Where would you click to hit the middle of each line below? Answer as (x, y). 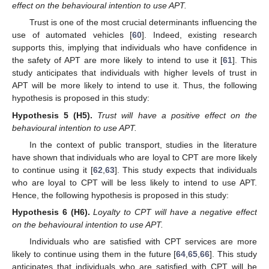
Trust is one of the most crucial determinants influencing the (143, 23)
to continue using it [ (53, 170)
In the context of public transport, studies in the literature (143, 144)
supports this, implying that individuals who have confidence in (134, 48)
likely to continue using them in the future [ (94, 254)
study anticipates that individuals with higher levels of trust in (134, 73)
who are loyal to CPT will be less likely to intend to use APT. (134, 182)
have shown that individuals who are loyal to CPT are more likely (134, 157)
